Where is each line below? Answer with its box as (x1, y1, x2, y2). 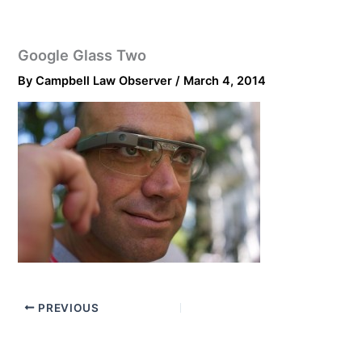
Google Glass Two (18, 46, 147, 65)
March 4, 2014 (183, 74, 267, 89)
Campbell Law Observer (36, 74, 176, 89)
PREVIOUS (35, 301, 99, 314)
